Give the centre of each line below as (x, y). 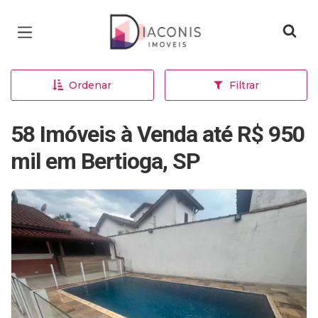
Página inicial (154, 21)
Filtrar (244, 85)
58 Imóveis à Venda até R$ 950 (158, 134)
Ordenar (91, 85)
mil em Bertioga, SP (105, 161)
